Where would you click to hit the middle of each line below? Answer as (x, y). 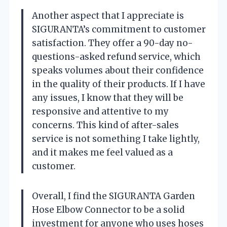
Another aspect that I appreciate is (108, 15)
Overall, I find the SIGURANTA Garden (113, 196)
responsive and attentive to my (100, 111)
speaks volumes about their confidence (118, 70)
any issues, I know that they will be (108, 98)
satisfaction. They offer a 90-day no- (112, 43)
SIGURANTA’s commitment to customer (119, 29)
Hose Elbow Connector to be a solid (108, 210)
